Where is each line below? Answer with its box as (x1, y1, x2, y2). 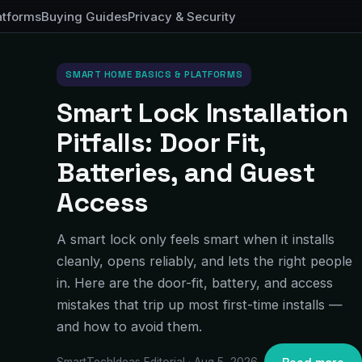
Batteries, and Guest (57, 155, 314, 190)
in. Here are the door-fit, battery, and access (57, 275, 334, 291)
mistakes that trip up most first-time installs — (57, 297, 343, 313)
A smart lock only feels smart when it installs (57, 231, 335, 247)
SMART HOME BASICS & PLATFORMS (65, 69, 243, 80)
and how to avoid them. (57, 318, 203, 335)
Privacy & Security (127, 8, 236, 24)
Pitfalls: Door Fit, (57, 125, 266, 160)
